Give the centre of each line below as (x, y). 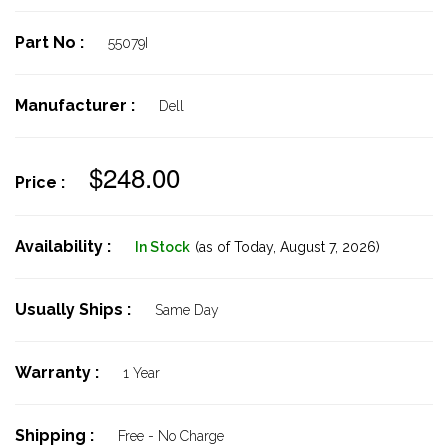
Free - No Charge (171, 436)
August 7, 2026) (328, 247)
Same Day (187, 310)
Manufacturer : (77, 105)
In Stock (162, 247)
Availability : (65, 246)
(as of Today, (235, 247)
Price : (42, 182)
